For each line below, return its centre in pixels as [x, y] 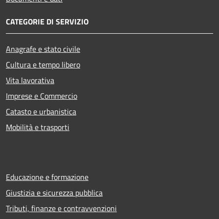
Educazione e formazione [47, 177]
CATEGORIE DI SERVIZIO [47, 21]
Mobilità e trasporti [38, 127]
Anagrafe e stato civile [43, 49]
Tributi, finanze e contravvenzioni [61, 208]
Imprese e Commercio [42, 96]
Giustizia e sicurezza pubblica [54, 192]
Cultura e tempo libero [43, 64]
